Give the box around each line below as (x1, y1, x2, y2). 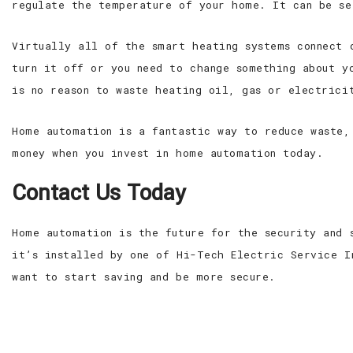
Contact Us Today (12, 177, 186, 209)
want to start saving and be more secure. (12, 269, 276, 284)
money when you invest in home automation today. (12, 146, 324, 160)
